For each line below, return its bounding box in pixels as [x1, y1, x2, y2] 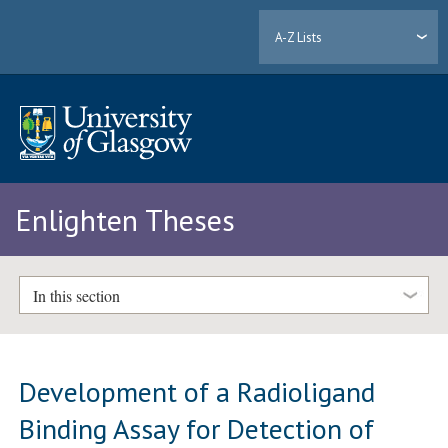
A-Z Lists [275, 28, 323, 46]
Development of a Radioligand [19, 372, 376, 410]
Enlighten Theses [15, 200, 235, 240]
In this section [32, 284, 120, 306]
